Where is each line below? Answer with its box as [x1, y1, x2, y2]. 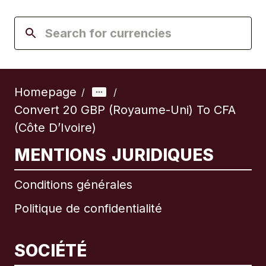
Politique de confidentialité [14, 201, 162, 216]
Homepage [14, 85, 77, 100]
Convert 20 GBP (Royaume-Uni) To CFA [14, 103, 236, 118]
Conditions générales [14, 178, 132, 192]
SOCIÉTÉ [14, 240, 87, 261]
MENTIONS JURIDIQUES [14, 145, 214, 166]
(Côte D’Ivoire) [14, 121, 96, 135]
